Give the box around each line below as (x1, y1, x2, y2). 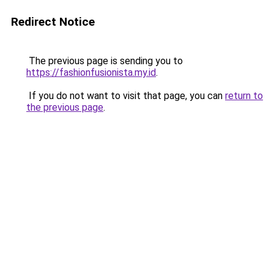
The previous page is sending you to (26, 55, 183, 67)
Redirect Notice (11, 15, 95, 29)
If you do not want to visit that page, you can (26, 90, 225, 102)
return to (225, 90, 263, 102)
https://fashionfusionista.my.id (26, 67, 156, 78)
